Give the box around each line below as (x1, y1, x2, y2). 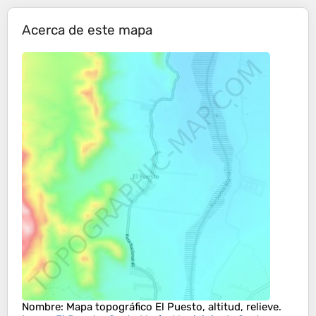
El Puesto (155, 300, 202, 314)
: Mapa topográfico (61, 300, 155, 314)
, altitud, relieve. (202, 300, 281, 314)
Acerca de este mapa (22, 22, 152, 39)
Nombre (22, 300, 61, 314)
